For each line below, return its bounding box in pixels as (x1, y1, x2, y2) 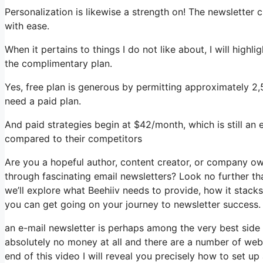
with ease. (5, 20, 49, 32)
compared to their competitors (5, 133, 142, 144)
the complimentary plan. (5, 58, 112, 69)
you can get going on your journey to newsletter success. (5, 198, 261, 210)
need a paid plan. (5, 95, 81, 107)
